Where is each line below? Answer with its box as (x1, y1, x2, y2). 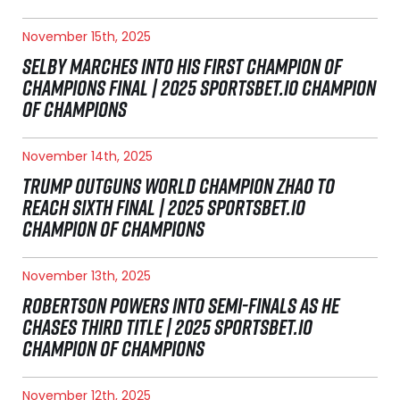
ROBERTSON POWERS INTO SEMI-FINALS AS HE (22, 290, 339, 321)
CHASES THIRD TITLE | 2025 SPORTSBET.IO (22, 312, 312, 343)
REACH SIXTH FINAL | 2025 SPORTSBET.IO (22, 192, 305, 223)
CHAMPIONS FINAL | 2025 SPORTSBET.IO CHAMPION (22, 72, 376, 104)
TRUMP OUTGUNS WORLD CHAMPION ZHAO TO (22, 171, 335, 202)
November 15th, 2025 (22, 28, 151, 46)
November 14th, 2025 (22, 147, 153, 166)
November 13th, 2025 (22, 267, 151, 286)
